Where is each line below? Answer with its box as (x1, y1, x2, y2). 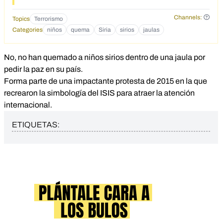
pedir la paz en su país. (4, 65, 83, 74)
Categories (12, 26, 43, 34)
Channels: (173, 14, 202, 21)
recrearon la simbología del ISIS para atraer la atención (4, 89, 195, 98)
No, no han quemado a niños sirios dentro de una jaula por (4, 53, 205, 62)
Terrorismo (34, 15, 63, 23)
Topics (12, 15, 30, 23)
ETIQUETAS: (12, 120, 59, 129)
